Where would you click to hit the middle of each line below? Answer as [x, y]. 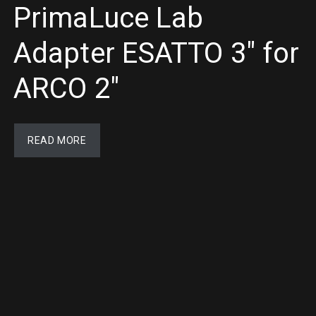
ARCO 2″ [66, 89]
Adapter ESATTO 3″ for [157, 53]
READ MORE [57, 140]
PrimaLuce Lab [109, 18]
